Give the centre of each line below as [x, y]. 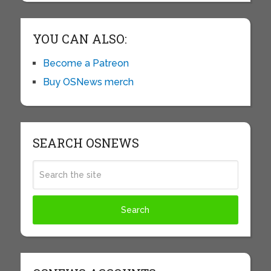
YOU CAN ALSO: [80, 38]
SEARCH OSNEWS [86, 142]
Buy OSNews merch [88, 82]
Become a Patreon [86, 63]
